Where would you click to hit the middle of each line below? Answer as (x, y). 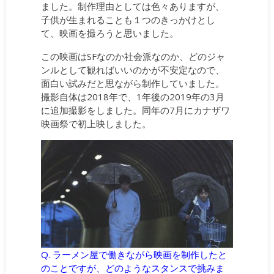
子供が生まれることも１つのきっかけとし (128, 19)
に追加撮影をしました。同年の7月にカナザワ (136, 110)
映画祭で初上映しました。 (96, 123)
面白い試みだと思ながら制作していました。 (133, 83)
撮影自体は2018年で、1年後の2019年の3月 (133, 96)
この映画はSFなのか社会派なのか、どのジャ (133, 56)
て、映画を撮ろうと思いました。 (110, 33)
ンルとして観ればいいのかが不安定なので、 (133, 69)
